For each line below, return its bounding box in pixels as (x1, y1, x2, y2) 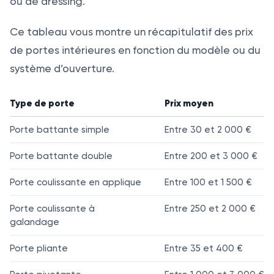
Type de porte (10, 97, 75, 109)
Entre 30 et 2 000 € (165, 124, 251, 135)
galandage (10, 216, 59, 228)
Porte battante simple (10, 124, 109, 135)
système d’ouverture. (10, 62, 114, 75)
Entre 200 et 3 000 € (165, 150, 257, 161)
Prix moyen (165, 97, 213, 109)
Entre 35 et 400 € (165, 242, 243, 254)
